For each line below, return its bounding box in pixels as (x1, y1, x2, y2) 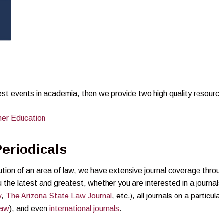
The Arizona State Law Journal (6, 191, 112, 200)
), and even (9, 204, 49, 213)
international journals (49, 204, 119, 213)
